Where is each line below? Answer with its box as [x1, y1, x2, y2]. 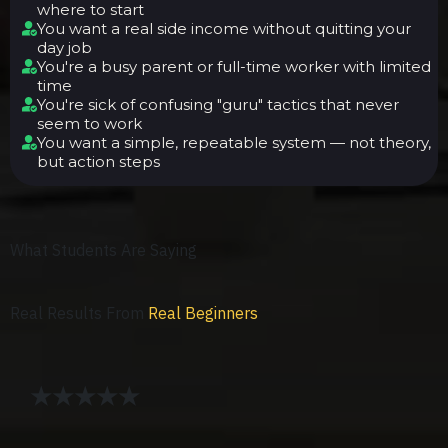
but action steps [37, 152, 160, 171]
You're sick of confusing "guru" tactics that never [37, 95, 399, 114]
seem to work [37, 114, 142, 133]
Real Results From [10, 303, 148, 323]
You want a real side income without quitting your [37, 19, 411, 38]
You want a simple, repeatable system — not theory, [37, 133, 431, 152]
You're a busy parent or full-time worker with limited [37, 57, 431, 76]
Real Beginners [148, 303, 258, 323]
